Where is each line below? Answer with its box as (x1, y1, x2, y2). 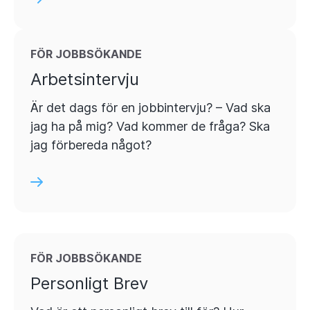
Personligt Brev (30, 273, 148, 293)
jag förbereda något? (30, 137, 152, 152)
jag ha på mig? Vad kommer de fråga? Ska (30, 118, 270, 134)
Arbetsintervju (30, 69, 139, 89)
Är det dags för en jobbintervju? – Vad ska (30, 100, 271, 115)
